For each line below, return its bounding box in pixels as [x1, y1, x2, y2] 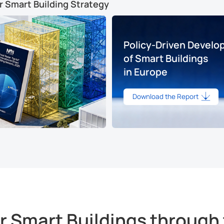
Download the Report [132, 91, 200, 101]
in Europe [123, 64, 167, 78]
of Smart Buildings [123, 51, 208, 65]
